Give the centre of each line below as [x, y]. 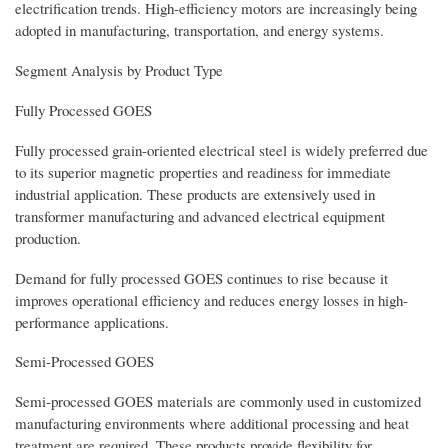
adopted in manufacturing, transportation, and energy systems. [199, 29]
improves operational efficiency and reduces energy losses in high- [211, 299]
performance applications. [92, 321]
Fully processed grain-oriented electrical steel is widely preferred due [221, 149]
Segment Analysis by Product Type [119, 69]
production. [48, 237]
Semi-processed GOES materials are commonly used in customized [218, 401]
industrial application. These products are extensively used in [195, 193]
